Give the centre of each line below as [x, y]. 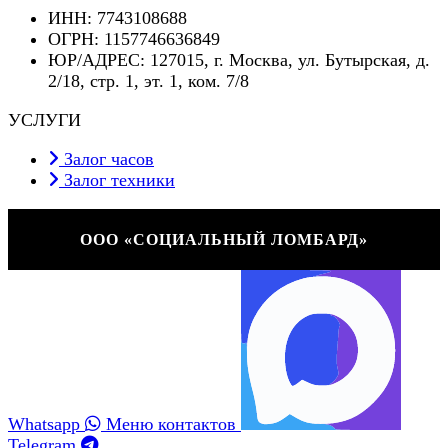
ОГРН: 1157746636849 [134, 39]
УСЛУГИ [44, 120]
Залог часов [109, 159]
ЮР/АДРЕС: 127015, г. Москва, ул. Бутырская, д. [239, 60]
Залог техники [119, 180]
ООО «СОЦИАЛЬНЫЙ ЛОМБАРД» [224, 239]
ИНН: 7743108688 [117, 18]
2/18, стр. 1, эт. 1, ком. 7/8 [148, 81]
